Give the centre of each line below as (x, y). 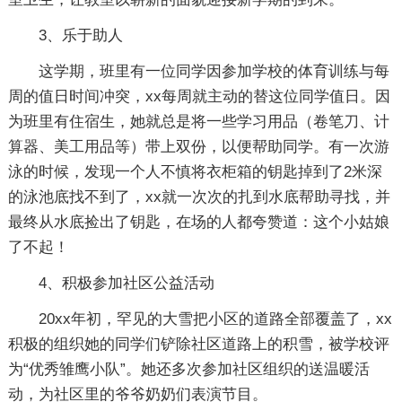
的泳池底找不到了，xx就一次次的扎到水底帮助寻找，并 (199, 197)
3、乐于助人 (80, 35)
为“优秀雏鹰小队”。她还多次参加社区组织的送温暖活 (188, 369)
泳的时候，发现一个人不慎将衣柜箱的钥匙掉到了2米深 (195, 172)
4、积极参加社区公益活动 (126, 283)
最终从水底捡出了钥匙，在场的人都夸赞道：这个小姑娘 (198, 222)
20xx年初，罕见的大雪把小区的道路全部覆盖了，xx (215, 319)
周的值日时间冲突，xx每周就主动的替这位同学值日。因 (199, 96)
